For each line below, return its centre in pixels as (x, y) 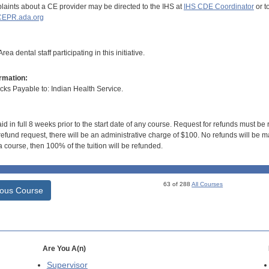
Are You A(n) (64, 249)
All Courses (207, 184)
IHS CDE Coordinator (219, 6)
